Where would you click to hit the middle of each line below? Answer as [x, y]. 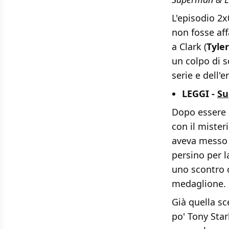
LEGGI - [200, 94]
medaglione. [199, 184]
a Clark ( [189, 47]
